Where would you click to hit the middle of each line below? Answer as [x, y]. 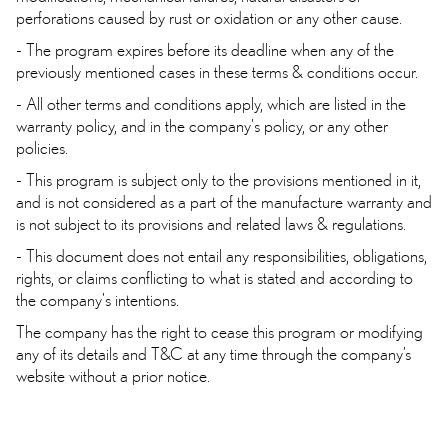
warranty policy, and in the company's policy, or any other [202, 126]
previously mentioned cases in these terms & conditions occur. [217, 72]
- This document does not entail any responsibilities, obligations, [221, 256]
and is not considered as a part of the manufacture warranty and [224, 202]
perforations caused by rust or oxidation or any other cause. [209, 18]
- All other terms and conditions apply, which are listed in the [211, 104]
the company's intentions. [97, 300]
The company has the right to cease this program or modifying [219, 332]
